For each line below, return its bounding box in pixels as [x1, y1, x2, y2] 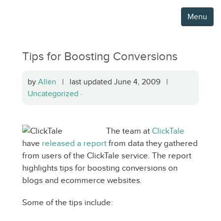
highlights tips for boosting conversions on [22, 163, 178, 173]
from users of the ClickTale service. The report [22, 151, 191, 160]
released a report [42, 139, 107, 148]
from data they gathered [107, 139, 198, 148]
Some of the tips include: [22, 198, 113, 207]
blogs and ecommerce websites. [22, 176, 142, 185]
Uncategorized [28, 89, 78, 98]
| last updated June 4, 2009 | [56, 77, 172, 86]
